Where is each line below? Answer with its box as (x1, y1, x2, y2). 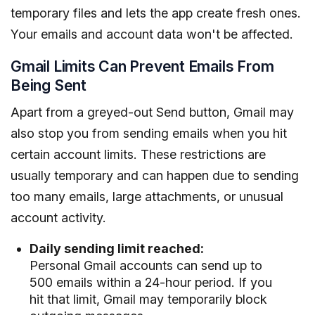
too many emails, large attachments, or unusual (11, 188, 283, 204)
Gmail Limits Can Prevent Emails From (11, 56, 274, 75)
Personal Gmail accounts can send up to (29, 257, 262, 273)
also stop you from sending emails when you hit (11, 125, 287, 141)
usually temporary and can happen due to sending (11, 167, 299, 183)
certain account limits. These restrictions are (11, 146, 266, 162)
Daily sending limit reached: (29, 240, 204, 256)
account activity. (11, 210, 106, 225)
